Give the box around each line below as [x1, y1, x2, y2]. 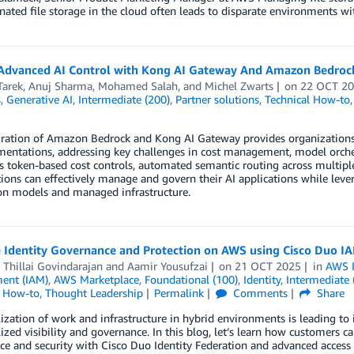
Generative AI [6, 92, 73, 106]
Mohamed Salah [97, 78, 178, 92]
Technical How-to [264, 92, 350, 106]
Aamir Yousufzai [126, 258, 208, 273]
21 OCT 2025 [235, 258, 302, 273]
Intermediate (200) [77, 92, 170, 106]
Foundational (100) [144, 272, 238, 286]
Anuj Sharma [28, 78, 92, 92]
